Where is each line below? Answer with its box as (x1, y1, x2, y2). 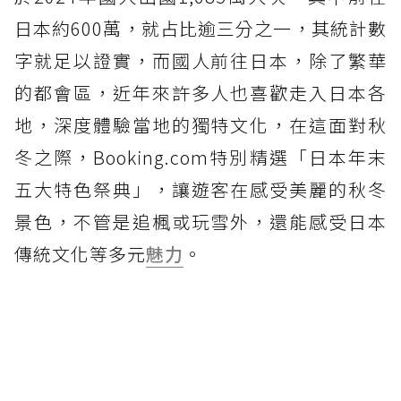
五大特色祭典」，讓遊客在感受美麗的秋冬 (14, 175, 387, 202)
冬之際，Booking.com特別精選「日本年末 (14, 143, 387, 170)
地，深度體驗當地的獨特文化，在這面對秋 (14, 111, 387, 138)
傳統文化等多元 (14, 240, 146, 267)
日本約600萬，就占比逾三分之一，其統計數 (14, 14, 387, 41)
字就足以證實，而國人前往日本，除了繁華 (14, 47, 387, 73)
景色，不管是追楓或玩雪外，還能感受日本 (14, 208, 387, 235)
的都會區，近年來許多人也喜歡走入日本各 (14, 79, 387, 106)
